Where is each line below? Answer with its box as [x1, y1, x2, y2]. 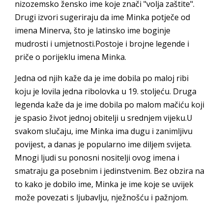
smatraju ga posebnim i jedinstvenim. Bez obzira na [15, 165, 204, 176]
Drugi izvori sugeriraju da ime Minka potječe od [15, 12, 190, 23]
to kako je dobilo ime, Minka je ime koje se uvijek [15, 179, 193, 190]
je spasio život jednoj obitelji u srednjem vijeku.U [15, 112, 192, 123]
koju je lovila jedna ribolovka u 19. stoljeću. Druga [15, 86, 196, 97]
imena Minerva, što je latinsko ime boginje [15, 25, 170, 36]
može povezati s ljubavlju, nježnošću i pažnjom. [15, 192, 188, 203]
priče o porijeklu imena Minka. [15, 52, 126, 62]
